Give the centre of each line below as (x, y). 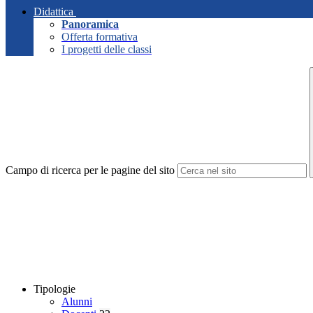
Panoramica (90, 24)
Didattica (53, 12)
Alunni (77, 302)
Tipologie (54, 289)
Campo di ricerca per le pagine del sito (90, 170)
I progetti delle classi (107, 50)
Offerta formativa (100, 37)
